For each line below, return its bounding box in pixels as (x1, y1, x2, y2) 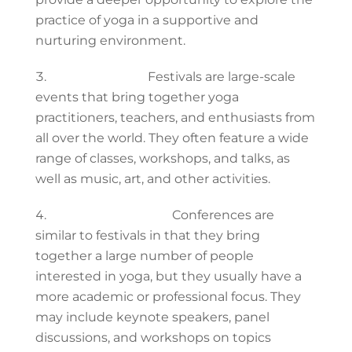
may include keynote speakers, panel (35, 309, 269, 324)
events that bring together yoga (35, 89, 239, 104)
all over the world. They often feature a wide (35, 130, 309, 145)
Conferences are (168, 207, 274, 222)
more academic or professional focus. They (35, 288, 301, 304)
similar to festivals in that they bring (35, 227, 260, 243)
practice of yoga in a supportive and (35, 12, 258, 27)
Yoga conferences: (49, 207, 169, 222)
